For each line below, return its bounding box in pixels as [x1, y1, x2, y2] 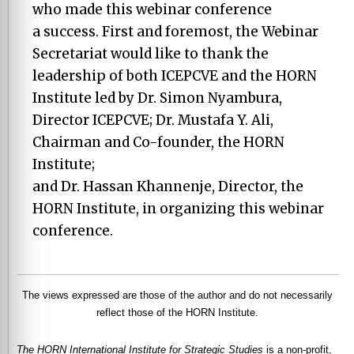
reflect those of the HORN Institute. [96, 306, 258, 318]
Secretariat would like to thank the [32, 45, 269, 62]
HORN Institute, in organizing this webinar [32, 200, 324, 217]
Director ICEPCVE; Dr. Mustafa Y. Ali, [32, 111, 273, 129]
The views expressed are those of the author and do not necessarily [22, 288, 333, 301]
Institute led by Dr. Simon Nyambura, [32, 89, 282, 107]
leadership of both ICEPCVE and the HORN [32, 67, 317, 85]
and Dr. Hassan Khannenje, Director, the [32, 178, 303, 195]
